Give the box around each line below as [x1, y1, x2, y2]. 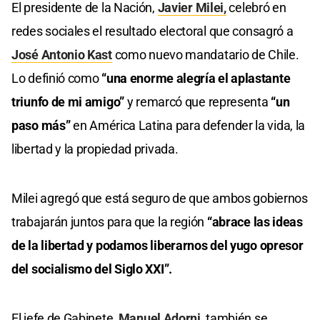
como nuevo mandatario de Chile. [111, 46, 299, 62]
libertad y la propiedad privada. [11, 141, 179, 156]
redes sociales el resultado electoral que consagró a [11, 23, 294, 39]
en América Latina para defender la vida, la [73, 117, 306, 133]
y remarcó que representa [126, 94, 271, 109]
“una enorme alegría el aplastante [99, 70, 291, 86]
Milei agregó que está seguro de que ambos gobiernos [11, 190, 308, 206]
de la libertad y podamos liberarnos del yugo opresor [11, 237, 304, 253]
